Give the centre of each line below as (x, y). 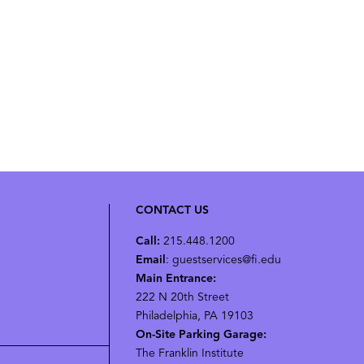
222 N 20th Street (182, 298)
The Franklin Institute (189, 354)
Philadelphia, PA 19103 (194, 316)
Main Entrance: (175, 279)
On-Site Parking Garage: (201, 335)
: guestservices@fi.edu (223, 260)
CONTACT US (172, 211)
